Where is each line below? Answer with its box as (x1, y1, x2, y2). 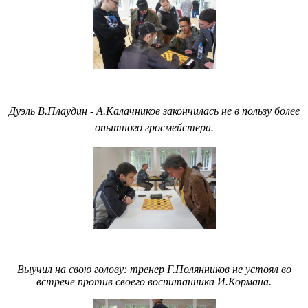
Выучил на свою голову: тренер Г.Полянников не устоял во (16, 263, 291, 276)
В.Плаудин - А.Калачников (37, 105, 160, 118)
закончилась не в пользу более (159, 105, 300, 118)
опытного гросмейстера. (94, 122, 214, 134)
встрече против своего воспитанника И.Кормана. (36, 276, 272, 288)
